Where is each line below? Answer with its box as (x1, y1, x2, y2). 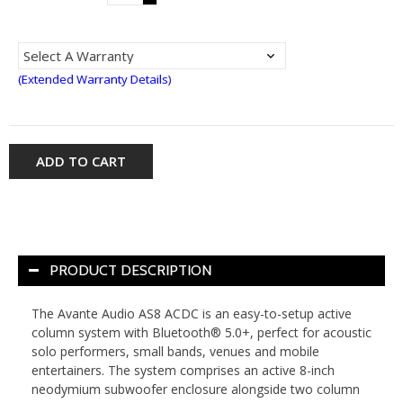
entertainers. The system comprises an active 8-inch (31, 361, 335, 379)
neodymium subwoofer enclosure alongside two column (31, 380, 360, 398)
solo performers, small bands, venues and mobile (31, 342, 319, 360)
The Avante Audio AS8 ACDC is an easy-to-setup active (31, 304, 352, 322)
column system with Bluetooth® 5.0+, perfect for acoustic (31, 323, 372, 341)
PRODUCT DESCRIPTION (49, 261, 211, 279)
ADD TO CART (36, 151, 126, 170)
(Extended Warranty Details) (18, 70, 171, 87)
